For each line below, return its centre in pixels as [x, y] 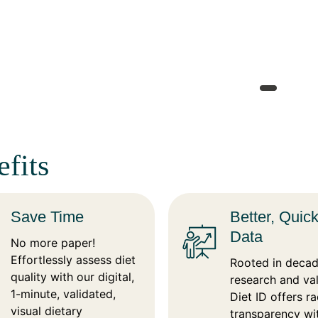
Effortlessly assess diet [73, 259]
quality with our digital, [73, 276]
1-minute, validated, [64, 294]
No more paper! [53, 242]
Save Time [48, 216]
